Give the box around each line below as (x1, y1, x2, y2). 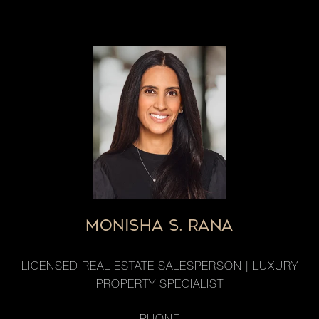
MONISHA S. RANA (85, 217, 234, 234)
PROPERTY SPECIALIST (95, 280, 224, 291)
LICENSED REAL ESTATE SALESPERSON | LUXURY (21, 262, 298, 273)
